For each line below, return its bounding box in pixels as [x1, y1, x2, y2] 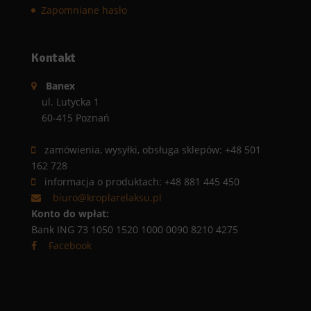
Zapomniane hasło [40, 3, 127, 17]
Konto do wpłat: [31, 207, 109, 221]
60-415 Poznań [41, 111, 110, 125]
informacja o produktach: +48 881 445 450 [44, 175, 239, 189]
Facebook [48, 239, 92, 253]
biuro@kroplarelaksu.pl [52, 191, 162, 205]
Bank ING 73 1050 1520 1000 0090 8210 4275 [31, 223, 238, 237]
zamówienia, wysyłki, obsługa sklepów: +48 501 [44, 143, 261, 157]
